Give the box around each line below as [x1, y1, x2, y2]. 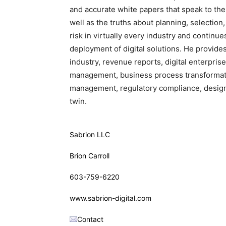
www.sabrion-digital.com [70, 194, 151, 202]
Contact [77, 215, 103, 223]
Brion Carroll [70, 151, 109, 160]
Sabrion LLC [70, 130, 110, 139]
